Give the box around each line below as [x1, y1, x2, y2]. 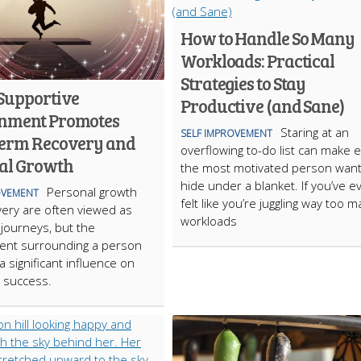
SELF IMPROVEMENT [180, 127, 272, 140]
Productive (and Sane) [180, 93, 344, 118]
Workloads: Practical [180, 48, 334, 73]
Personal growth [47, 184, 137, 200]
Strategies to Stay [180, 71, 306, 95]
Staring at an [280, 124, 349, 140]
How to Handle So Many [180, 26, 355, 50]
